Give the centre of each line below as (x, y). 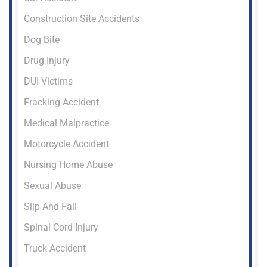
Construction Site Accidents (82, 18)
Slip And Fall (50, 206)
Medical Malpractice (66, 123)
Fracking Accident (61, 102)
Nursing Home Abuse (68, 164)
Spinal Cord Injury (61, 227)
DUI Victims (48, 81)
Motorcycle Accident (66, 144)
